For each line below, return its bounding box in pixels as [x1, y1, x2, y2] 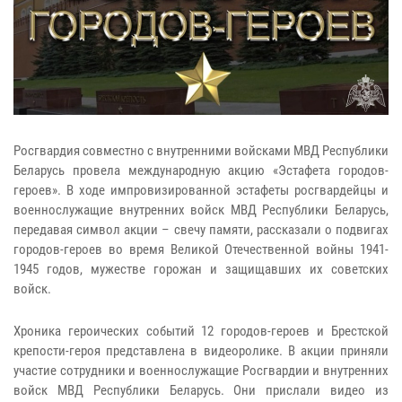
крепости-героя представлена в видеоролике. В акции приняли [13, 343, 389, 360]
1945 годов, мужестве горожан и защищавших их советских [13, 261, 389, 278]
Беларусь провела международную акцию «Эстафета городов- [13, 162, 389, 179]
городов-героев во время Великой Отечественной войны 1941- [13, 241, 389, 258]
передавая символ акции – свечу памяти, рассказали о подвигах [13, 222, 389, 239]
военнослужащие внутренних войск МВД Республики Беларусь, [13, 202, 389, 219]
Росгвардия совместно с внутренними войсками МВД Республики [13, 143, 389, 160]
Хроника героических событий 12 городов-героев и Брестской [13, 323, 389, 340]
